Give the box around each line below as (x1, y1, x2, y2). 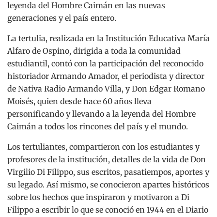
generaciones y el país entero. (7, 13, 116, 23)
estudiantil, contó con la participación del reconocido (7, 58, 203, 68)
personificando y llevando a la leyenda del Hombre (7, 108, 196, 119)
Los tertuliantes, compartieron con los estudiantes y (7, 141, 200, 152)
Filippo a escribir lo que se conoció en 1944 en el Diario (7, 204, 208, 215)
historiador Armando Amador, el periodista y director (7, 71, 204, 81)
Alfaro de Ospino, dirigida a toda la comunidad (7, 46, 181, 56)
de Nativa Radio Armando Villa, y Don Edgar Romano (7, 83, 205, 93)
